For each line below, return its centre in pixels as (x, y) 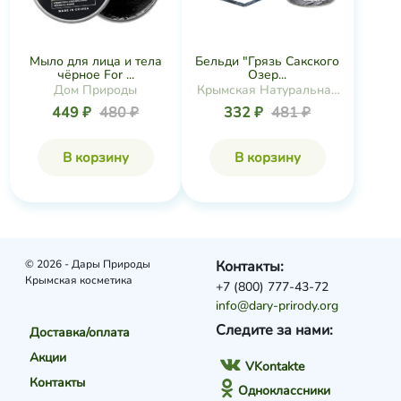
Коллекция (267, 107)
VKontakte (275, 367)
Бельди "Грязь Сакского (267, 61)
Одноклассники (285, 391)
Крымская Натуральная (267, 90)
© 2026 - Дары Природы (87, 264)
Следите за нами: (275, 330)
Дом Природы (95, 90)
